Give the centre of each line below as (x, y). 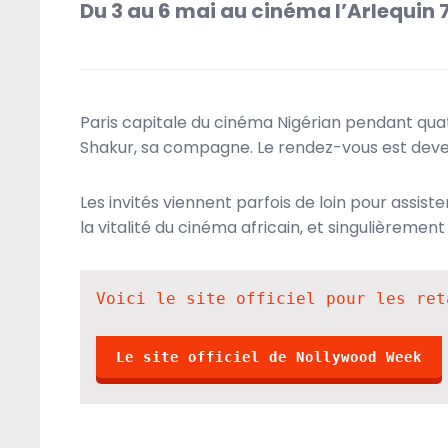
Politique (353, 39)
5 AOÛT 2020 (271, 359)
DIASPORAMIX (385, 359)
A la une (186, 39)
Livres (268, 39)
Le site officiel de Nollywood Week (269, 357)
